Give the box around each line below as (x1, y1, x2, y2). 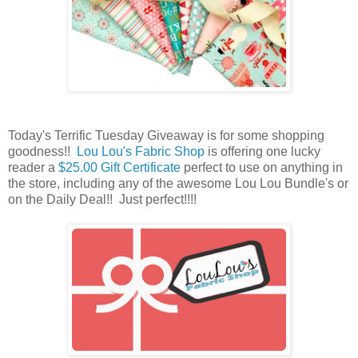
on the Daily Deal (8, 192, 106, 206)
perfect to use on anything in (181, 160, 343, 174)
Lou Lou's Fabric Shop (77, 144, 205, 158)
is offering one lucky (205, 144, 320, 158)
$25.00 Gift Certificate (58, 160, 181, 174)
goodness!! (8, 144, 77, 158)
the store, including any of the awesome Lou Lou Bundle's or (8, 176, 348, 190)
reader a (8, 160, 58, 174)
